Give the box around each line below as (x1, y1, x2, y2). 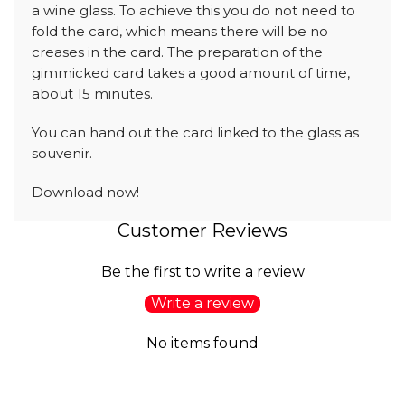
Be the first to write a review (100, 262, 305, 280)
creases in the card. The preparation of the (32, 42, 323, 61)
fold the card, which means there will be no (32, 22, 328, 40)
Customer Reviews (118, 219, 287, 241)
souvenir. (32, 144, 92, 162)
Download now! (32, 183, 139, 201)
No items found (146, 334, 259, 352)
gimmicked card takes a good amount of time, (32, 63, 350, 81)
